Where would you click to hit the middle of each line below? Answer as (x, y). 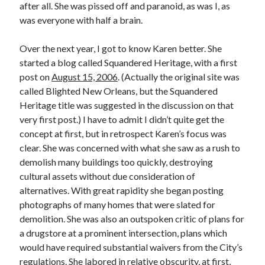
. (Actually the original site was (179, 77)
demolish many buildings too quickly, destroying (117, 162)
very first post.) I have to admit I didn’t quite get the (122, 119)
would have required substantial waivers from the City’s (131, 247)
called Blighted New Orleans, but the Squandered (119, 91)
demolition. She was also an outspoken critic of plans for (132, 219)
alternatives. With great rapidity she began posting (122, 190)
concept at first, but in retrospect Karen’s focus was (123, 133)
